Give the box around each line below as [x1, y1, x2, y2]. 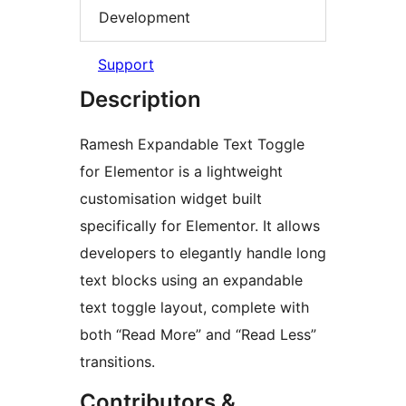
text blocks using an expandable [80, 271, 303, 290]
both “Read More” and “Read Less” [80, 325, 316, 344]
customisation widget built [80, 189, 262, 208]
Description [80, 86, 201, 113]
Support [98, 55, 154, 74]
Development [99, 7, 190, 26]
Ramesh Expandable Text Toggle [80, 135, 304, 154]
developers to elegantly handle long [80, 244, 326, 263]
